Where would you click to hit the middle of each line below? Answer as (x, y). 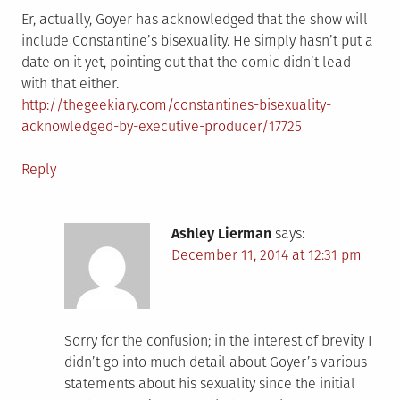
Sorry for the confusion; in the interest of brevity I (218, 341)
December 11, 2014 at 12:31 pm (267, 255)
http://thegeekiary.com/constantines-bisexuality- (176, 105)
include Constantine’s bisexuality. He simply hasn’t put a (197, 41)
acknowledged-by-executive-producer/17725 (162, 127)
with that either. (70, 84)
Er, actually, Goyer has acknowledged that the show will (195, 20)
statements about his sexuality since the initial (210, 384)
